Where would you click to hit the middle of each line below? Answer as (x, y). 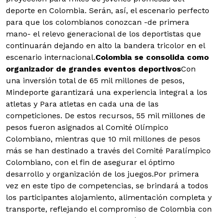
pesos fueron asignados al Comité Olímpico (87, 127)
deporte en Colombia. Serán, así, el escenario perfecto (108, 11)
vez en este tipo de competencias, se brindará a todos (107, 186)
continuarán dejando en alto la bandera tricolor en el (105, 46)
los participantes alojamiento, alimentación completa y (109, 198)
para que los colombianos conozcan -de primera (98, 22)
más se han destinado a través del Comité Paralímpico (108, 151)
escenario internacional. (51, 57)
